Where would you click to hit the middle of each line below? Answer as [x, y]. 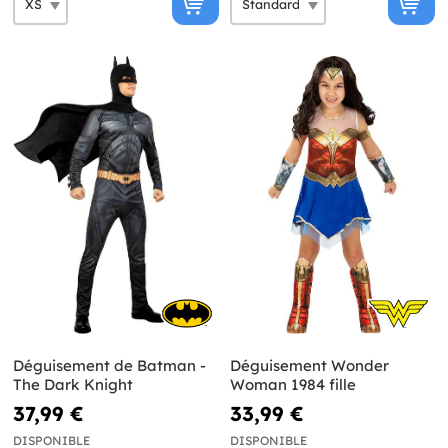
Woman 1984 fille [292, 384]
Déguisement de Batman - [109, 365]
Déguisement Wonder [309, 365]
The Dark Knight [73, 384]
